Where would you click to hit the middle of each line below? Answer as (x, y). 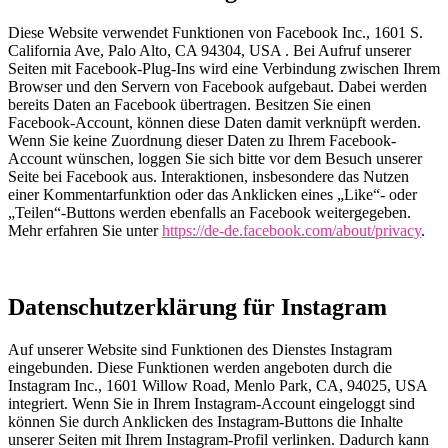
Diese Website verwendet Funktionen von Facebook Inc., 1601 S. (215, 33)
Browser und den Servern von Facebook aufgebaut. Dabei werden (217, 87)
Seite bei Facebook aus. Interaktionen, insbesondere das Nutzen (208, 177)
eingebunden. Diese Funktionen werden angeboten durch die (200, 367)
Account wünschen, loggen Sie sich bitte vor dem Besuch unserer (215, 159)
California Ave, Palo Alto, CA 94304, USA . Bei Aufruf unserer (209, 51)
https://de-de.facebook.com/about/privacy (291, 231)
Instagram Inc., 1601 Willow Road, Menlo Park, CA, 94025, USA (217, 385)
